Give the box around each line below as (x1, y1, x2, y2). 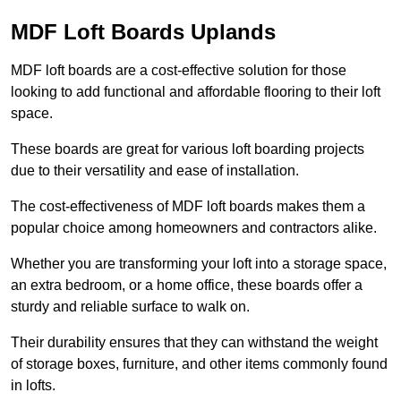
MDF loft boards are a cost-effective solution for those (11, 63, 346, 79)
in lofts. (11, 378, 55, 394)
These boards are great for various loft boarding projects (11, 141, 364, 158)
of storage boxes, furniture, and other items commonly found (11, 356, 388, 372)
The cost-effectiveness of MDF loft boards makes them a (11, 199, 365, 215)
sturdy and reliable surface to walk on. (11, 299, 250, 315)
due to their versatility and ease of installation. (11, 163, 299, 179)
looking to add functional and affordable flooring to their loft (11, 84, 380, 100)
